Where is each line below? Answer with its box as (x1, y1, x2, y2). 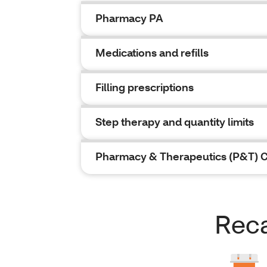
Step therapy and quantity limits (95, 114, 254, 129)
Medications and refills (95, 45, 209, 60)
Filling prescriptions (95, 80, 194, 94)
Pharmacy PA (95, 11, 163, 25)
